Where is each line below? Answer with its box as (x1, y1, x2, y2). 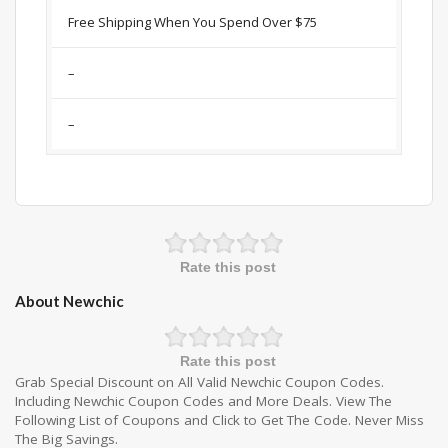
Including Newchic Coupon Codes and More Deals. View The (15, 392, 392, 411)
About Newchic (15, 292, 124, 311)
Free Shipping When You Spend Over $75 (68, 13, 317, 32)
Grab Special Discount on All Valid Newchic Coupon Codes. (15, 373, 384, 392)
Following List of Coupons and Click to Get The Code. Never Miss (15, 411, 424, 430)
